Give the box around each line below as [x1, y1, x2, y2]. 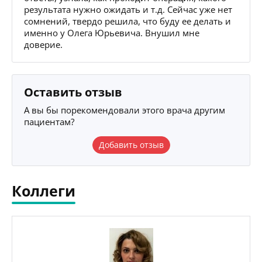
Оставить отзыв [24, 84, 122, 100]
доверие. [24, 38, 63, 50]
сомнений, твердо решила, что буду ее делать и [24, 15, 231, 27]
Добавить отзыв [98, 139, 164, 150]
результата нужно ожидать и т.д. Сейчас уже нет [24, 3, 232, 15]
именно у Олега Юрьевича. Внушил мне [24, 26, 199, 39]
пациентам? [24, 115, 74, 127]
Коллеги [12, 180, 75, 201]
